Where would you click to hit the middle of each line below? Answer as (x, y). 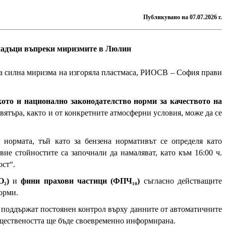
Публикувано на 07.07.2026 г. (183, 17)
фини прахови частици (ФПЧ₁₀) (80, 181)
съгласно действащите (181, 181)
